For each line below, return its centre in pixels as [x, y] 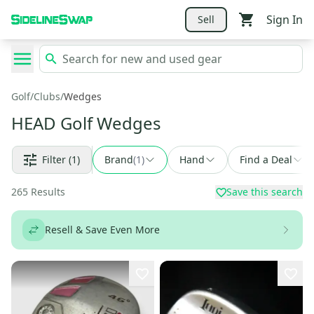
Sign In [285, 19]
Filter [54, 159]
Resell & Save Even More [102, 230]
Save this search [265, 192]
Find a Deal [266, 159]
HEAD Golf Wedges [86, 123]
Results [48, 192]
